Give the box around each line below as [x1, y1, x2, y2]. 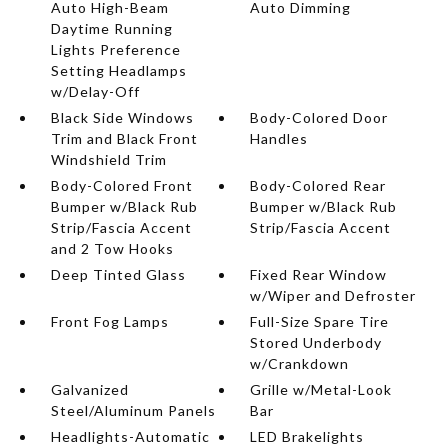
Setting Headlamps [50, 62, 187, 79]
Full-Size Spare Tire [250, 313, 390, 330]
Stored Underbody [250, 334, 383, 351]
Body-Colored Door [250, 109, 389, 126]
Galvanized [50, 381, 129, 398]
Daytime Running [50, 20, 173, 37]
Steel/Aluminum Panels [50, 402, 216, 419]
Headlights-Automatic [50, 428, 210, 445]
